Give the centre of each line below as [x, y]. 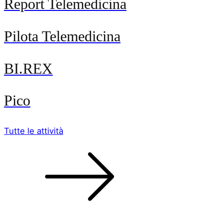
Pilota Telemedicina [62, 36]
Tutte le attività [34, 131]
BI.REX [28, 68]
